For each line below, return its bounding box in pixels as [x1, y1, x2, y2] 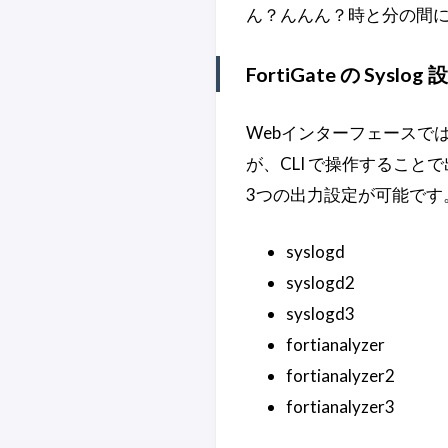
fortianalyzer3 [285, 395, 395, 417]
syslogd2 [285, 271, 355, 293]
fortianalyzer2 [285, 364, 395, 386]
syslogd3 [285, 302, 355, 324]
